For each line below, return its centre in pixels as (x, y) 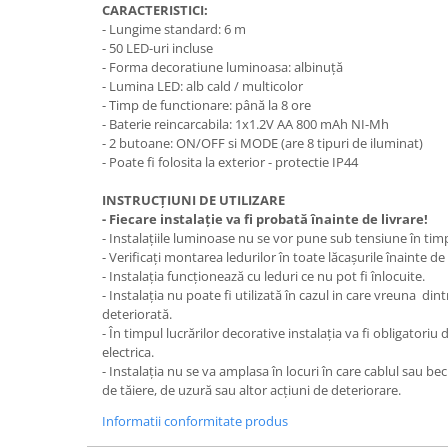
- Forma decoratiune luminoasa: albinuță (222, 67)
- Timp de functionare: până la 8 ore (206, 105)
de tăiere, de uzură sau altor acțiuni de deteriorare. (251, 390)
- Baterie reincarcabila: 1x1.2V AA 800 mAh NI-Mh (245, 124)
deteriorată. (137, 314)
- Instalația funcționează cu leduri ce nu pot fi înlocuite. (263, 276)
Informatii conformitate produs (195, 421)
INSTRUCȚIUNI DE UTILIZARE (193, 200)
